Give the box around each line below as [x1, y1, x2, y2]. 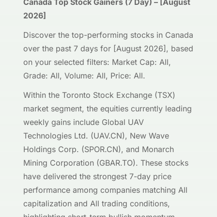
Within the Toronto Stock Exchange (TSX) [23, 90, 175, 100]
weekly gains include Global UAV [23, 117, 144, 127]
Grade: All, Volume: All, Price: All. [23, 71, 145, 80]
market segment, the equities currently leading [23, 104, 192, 113]
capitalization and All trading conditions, [23, 199, 170, 208]
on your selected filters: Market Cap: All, [23, 57, 171, 67]
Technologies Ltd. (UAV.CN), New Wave [23, 131, 169, 140]
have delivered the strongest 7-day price [23, 171, 171, 181]
